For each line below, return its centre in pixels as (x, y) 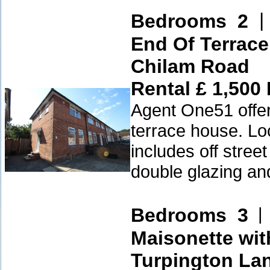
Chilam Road (190, 66)
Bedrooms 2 (190, 21)
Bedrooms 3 (190, 215)
